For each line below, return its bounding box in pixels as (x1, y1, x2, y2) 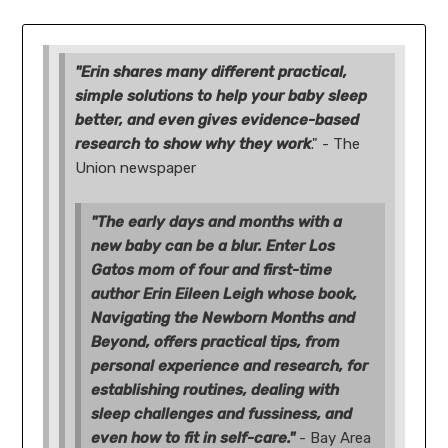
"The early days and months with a (91, 213, 343, 232)
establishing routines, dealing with (91, 381, 340, 400)
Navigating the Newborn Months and (91, 309, 356, 328)
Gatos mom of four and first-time (91, 261, 333, 280)
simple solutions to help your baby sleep (75, 87, 368, 106)
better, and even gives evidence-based (75, 111, 360, 130)
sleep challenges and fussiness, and (91, 405, 353, 424)
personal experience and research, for (91, 357, 369, 376)
